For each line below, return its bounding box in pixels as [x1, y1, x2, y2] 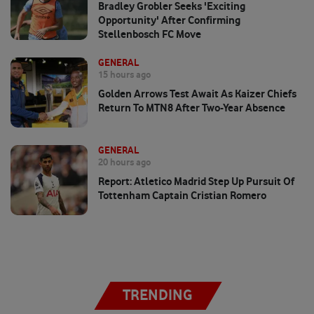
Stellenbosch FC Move [98, 27, 201, 41]
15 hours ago [98, 69, 151, 81]
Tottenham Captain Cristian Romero [98, 189, 266, 203]
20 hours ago [98, 156, 151, 168]
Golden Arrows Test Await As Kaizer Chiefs [98, 87, 296, 101]
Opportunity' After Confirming [98, 13, 240, 27]
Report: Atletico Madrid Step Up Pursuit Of [98, 175, 294, 189]
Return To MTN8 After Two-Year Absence [98, 101, 285, 115]
